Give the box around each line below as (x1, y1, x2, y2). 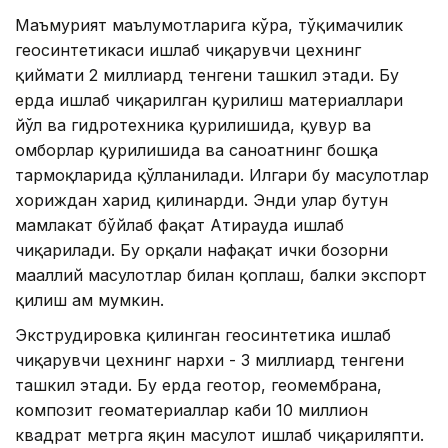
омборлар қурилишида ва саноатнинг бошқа (15, 140, 378, 161)
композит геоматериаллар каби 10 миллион (15, 400, 368, 421)
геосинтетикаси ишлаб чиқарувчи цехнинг (15, 40, 361, 61)
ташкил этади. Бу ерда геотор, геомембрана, (15, 375, 382, 396)
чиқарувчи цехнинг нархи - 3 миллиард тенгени (15, 350, 404, 371)
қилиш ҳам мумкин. (15, 290, 164, 311)
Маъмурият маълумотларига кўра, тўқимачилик (15, 15, 403, 36)
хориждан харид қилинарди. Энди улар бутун (15, 190, 388, 211)
